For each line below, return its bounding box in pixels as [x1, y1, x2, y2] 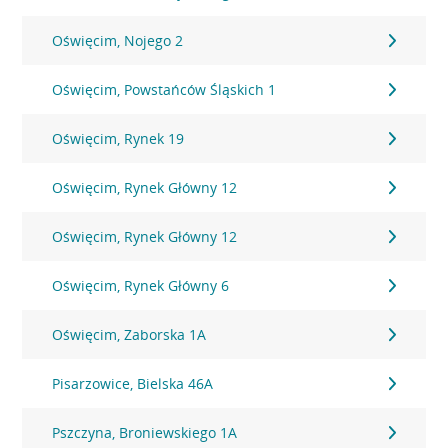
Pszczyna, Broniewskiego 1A [52, 423, 238, 442]
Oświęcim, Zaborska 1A [52, 325, 207, 344]
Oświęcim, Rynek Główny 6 [52, 276, 230, 295]
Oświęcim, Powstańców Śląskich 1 [52, 80, 277, 99]
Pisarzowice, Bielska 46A [52, 374, 214, 393]
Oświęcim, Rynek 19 [52, 129, 185, 148]
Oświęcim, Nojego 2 [52, 31, 184, 50]
